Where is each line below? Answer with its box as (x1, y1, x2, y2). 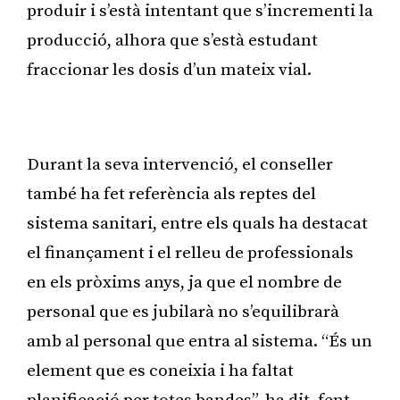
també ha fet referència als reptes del (27, 183, 316, 204)
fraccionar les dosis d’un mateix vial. (27, 59, 315, 80)
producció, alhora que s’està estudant (27, 29, 318, 51)
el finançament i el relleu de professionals (27, 242, 354, 263)
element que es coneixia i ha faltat (27, 360, 294, 381)
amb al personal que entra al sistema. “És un (27, 330, 372, 352)
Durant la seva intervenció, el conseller (27, 154, 333, 175)
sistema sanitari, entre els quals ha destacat (27, 212, 368, 234)
